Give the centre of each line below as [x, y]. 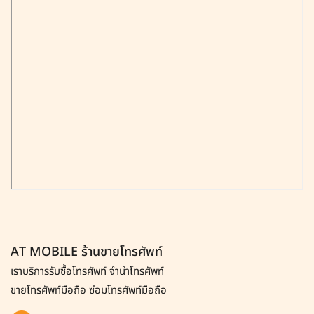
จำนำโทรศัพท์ [137, 271]
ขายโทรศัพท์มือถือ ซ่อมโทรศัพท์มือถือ [89, 290]
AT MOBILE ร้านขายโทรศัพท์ [87, 252]
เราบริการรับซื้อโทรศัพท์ [60, 271]
